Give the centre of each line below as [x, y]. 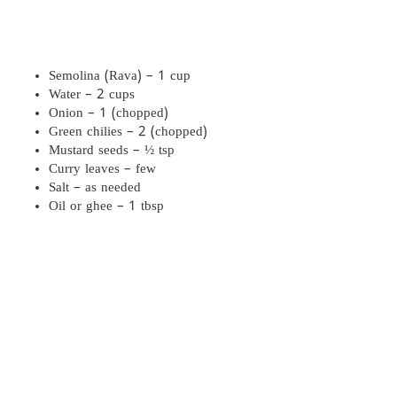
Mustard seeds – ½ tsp [112, 151]
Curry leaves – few [102, 170]
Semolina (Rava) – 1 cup [120, 77]
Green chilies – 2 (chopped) [128, 132]
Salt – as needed [95, 188]
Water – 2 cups [92, 95]
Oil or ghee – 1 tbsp [106, 207]
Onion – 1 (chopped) [109, 114]
